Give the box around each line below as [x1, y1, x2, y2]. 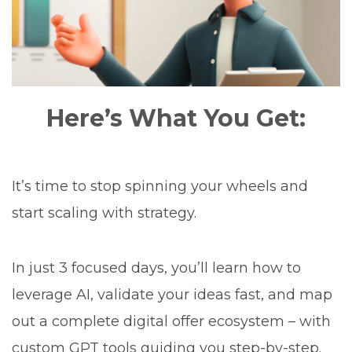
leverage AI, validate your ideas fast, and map [12, 285, 332, 303]
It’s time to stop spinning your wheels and [12, 177, 308, 195]
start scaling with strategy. [12, 203, 196, 222]
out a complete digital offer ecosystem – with [12, 312, 331, 330]
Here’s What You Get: [46, 103, 306, 133]
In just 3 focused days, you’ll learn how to [12, 258, 301, 277]
